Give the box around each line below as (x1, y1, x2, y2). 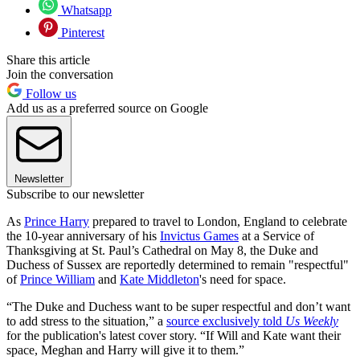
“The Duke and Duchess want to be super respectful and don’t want (6, 300, 350, 314)
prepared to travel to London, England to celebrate (89, 215, 347, 229)
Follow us (22, 87, 76, 101)
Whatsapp (58, 3, 112, 18)
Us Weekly (285, 314, 338, 329)
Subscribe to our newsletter (6, 187, 144, 202)
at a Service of (239, 229, 314, 243)
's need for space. (199, 272, 286, 287)
